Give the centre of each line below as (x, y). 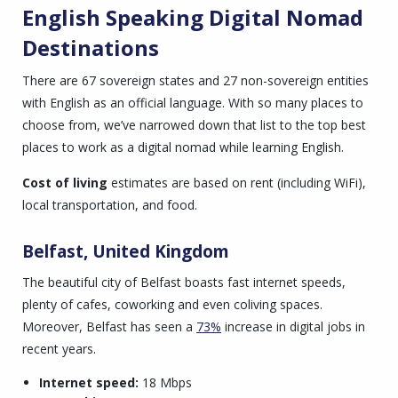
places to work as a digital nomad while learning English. (183, 147)
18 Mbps (165, 382)
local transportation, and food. (111, 205)
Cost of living (67, 183)
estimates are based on (181, 183)
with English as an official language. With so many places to (193, 103)
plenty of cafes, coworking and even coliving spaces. (172, 304)
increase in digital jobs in (293, 326)
